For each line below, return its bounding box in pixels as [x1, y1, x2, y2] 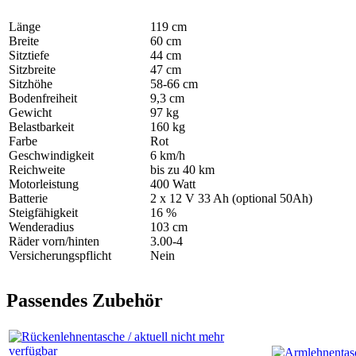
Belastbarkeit [9, 119, 74, 133]
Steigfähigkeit [9, 205, 78, 219]
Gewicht [9, 105, 52, 119]
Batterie [9, 191, 48, 205]
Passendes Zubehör [6, 289, 163, 311]
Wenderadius [9, 219, 74, 234]
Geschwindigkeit [9, 148, 94, 162]
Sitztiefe [9, 48, 49, 62]
